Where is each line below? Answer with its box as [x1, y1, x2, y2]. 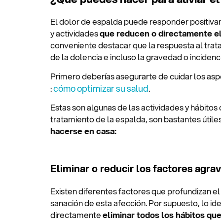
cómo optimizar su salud [53, 81, 148, 95]
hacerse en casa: [50, 124, 116, 137]
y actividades [50, 27, 100, 40]
